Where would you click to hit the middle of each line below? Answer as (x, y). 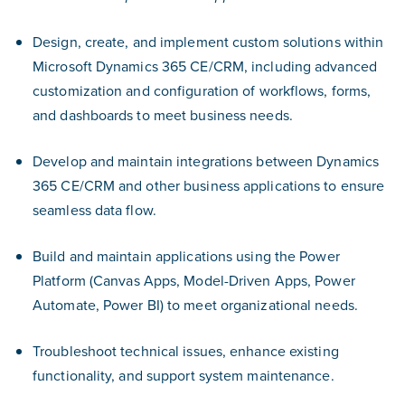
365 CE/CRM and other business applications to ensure (209, 185)
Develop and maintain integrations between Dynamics (206, 161)
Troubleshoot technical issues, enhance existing (186, 351)
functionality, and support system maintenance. (184, 375)
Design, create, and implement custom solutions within (208, 42)
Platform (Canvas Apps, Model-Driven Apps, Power (194, 280)
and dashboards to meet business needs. (163, 115)
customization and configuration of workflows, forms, (202, 90)
